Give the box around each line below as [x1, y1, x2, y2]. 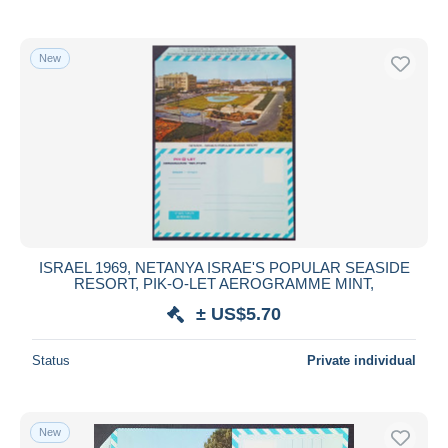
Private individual [307, 352, 416, 368]
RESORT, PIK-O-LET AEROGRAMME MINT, [74, 274, 374, 292]
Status [32, 352, 70, 368]
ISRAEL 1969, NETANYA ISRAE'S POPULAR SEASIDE [38, 258, 410, 276]
